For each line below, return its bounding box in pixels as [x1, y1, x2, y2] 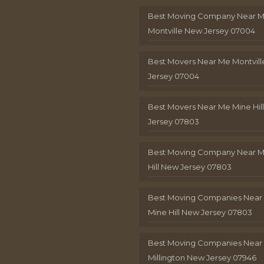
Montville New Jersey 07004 [148, 26, 256, 35]
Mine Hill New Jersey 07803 [148, 207, 253, 217]
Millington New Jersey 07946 [148, 253, 257, 262]
